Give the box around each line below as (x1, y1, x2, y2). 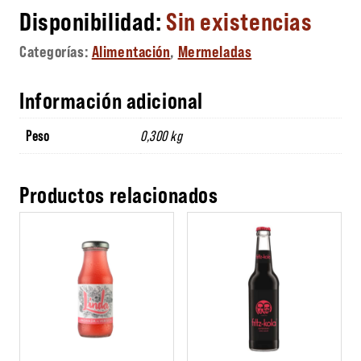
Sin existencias (165, 4, 313, 35)
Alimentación (91, 40, 171, 60)
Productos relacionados (19, 180, 218, 208)
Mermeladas (177, 40, 252, 60)
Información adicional (19, 85, 203, 114)
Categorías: (19, 40, 92, 60)
